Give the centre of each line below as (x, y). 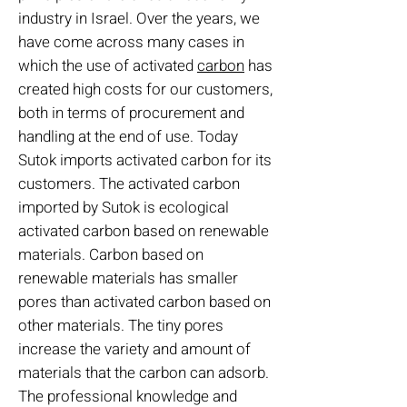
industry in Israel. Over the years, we (139, 19)
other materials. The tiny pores (121, 326)
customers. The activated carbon (129, 184)
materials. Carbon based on (111, 255)
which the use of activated (108, 66)
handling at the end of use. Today (128, 137)
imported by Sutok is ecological (124, 208)
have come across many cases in (131, 42)
